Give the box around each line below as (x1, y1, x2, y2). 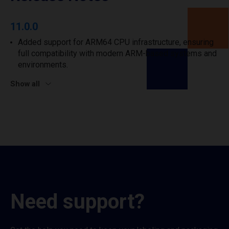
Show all (10, 79, 40, 88)
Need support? (10, 190, 145, 214)
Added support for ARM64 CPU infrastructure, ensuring (18, 37, 214, 47)
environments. (18, 60, 68, 70)
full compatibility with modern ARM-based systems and (18, 49, 217, 58)
